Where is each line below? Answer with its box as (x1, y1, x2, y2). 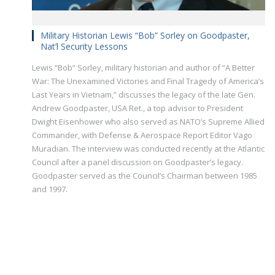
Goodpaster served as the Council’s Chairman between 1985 (32, 170, 257, 182)
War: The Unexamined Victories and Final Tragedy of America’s (32, 76, 264, 87)
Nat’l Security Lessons (41, 41, 128, 53)
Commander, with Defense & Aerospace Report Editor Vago (32, 130, 252, 141)
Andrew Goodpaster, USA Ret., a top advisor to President (32, 103, 243, 114)
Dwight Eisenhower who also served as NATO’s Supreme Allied (32, 116, 265, 128)
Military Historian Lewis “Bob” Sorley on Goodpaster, (41, 29, 250, 42)
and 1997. (32, 184, 68, 195)
